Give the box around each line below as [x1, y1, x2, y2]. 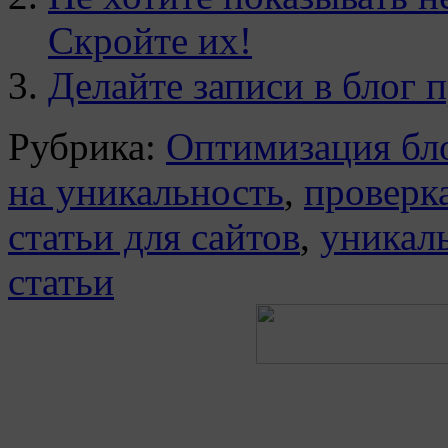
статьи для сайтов [8, 214, 300, 258]
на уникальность [8, 169, 284, 213]
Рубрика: [8, 124, 156, 168]
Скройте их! [48, 18, 252, 62]
